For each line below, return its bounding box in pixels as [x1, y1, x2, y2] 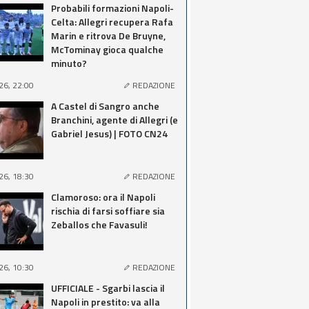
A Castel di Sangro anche [51, 99, 159, 113]
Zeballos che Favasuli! [51, 217, 148, 232]
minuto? [51, 56, 87, 70]
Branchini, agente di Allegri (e [51, 112, 178, 127]
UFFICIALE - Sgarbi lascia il [51, 281, 165, 295]
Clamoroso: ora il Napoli [51, 190, 155, 204]
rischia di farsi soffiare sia [51, 203, 165, 218]
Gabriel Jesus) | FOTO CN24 [51, 126, 168, 141]
